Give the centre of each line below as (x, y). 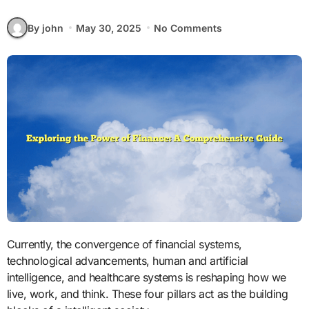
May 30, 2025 (108, 28)
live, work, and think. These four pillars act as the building (147, 293)
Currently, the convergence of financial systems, (11, 244)
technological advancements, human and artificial (127, 260)
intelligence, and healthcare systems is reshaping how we (146, 277)
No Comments (188, 28)
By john (45, 28)
